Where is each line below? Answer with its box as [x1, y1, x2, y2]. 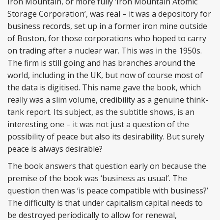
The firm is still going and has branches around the [7, 57, 195, 68]
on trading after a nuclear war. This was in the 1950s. [7, 45, 202, 56]
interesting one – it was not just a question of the [7, 119, 189, 130]
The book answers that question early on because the [7, 161, 206, 171]
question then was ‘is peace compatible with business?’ [7, 185, 208, 196]
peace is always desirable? [7, 143, 103, 154]
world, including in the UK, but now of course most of [7, 70, 203, 81]
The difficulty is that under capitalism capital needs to [7, 197, 203, 208]
